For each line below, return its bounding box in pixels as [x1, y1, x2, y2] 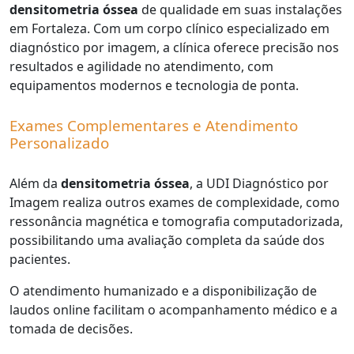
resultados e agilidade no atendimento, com [9, 58, 273, 75]
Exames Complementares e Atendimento [9, 115, 298, 136]
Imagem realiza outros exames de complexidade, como [9, 194, 340, 212]
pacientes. [9, 250, 70, 269]
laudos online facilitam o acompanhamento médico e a [9, 301, 337, 319]
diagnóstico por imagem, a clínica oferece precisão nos [9, 39, 339, 56]
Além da [9, 175, 61, 193]
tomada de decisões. [9, 320, 133, 338]
